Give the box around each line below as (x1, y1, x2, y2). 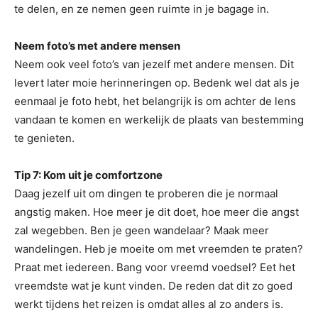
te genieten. (14, 131, 75, 145)
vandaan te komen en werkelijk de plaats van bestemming (14, 113, 304, 126)
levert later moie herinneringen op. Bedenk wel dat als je (14, 76, 300, 89)
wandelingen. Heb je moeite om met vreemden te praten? (14, 242, 303, 256)
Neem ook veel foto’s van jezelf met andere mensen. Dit (14, 57, 294, 71)
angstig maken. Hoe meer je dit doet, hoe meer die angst (14, 205, 299, 219)
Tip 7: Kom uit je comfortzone (14, 168, 163, 182)
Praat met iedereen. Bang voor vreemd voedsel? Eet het (14, 261, 295, 274)
